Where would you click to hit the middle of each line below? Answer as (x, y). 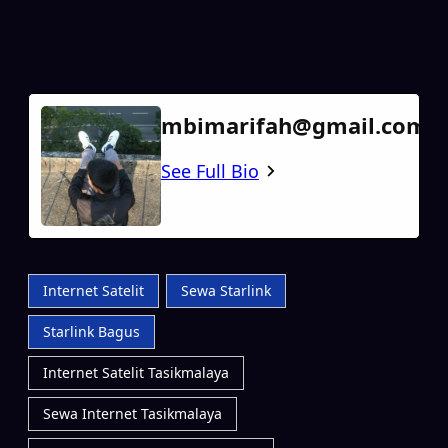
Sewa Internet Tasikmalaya (132, 413)
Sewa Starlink (226, 290)
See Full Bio (210, 170)
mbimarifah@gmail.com (294, 124)
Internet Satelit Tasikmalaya (136, 372)
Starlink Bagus (91, 331)
